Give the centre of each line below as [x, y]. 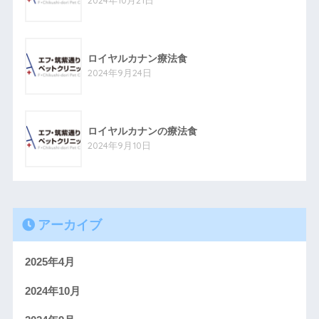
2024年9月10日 [119, 145]
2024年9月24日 [119, 72]
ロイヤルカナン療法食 [142, 58]
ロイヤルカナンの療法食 [142, 131]
